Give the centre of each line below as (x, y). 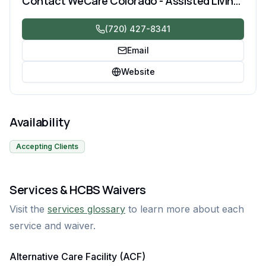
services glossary (86, 209)
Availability (39, 122)
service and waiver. (53, 226)
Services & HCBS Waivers (78, 190)
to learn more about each (186, 209)
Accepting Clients (47, 146)
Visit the (27, 209)
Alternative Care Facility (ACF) (77, 256)
